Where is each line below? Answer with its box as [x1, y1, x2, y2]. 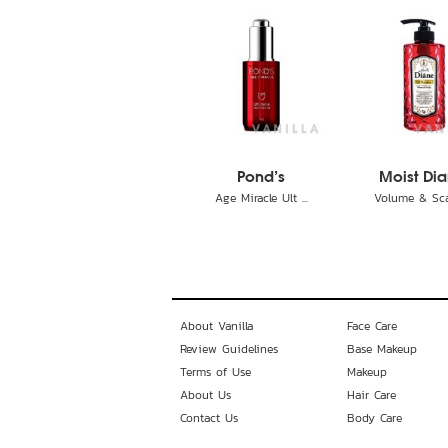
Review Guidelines [180, 340, 278, 358]
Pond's [237, 171, 286, 185]
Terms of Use [180, 363, 251, 381]
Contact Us [180, 409, 238, 427]
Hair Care [346, 386, 396, 404]
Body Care [346, 409, 402, 427]
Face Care [346, 317, 397, 335]
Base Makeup [346, 340, 417, 358]
